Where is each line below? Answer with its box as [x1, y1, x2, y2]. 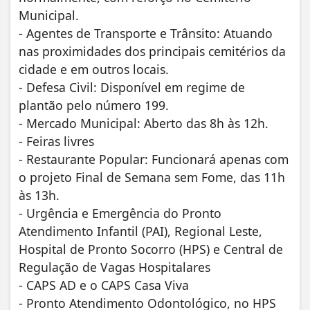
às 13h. [19, 187, 60, 204]
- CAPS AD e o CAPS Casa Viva [19, 277, 189, 294]
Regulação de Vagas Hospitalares [19, 259, 210, 276]
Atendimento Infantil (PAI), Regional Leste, [19, 223, 262, 240]
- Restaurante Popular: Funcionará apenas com [19, 151, 289, 168]
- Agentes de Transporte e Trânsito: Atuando [19, 25, 273, 42]
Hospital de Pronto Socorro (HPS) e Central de [19, 241, 283, 258]
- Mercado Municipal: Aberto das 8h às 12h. [19, 115, 268, 132]
